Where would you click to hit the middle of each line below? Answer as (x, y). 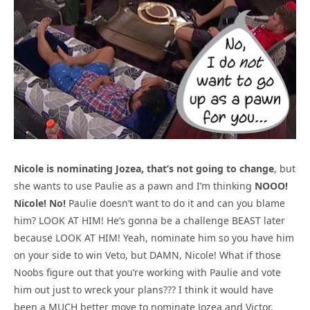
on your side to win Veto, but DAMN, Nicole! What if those (147, 255)
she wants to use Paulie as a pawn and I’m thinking (134, 186)
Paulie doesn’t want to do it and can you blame (175, 203)
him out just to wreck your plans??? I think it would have (144, 290)
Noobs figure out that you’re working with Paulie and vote (147, 273)
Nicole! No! (40, 203)
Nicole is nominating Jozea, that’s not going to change (144, 169)
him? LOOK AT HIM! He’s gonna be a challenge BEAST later (149, 221)
